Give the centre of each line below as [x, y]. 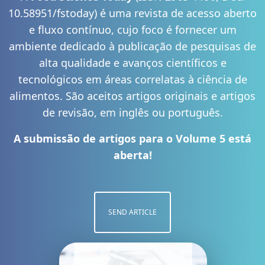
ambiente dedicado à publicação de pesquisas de [132, 46]
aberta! [132, 155]
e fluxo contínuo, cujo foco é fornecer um [132, 29]
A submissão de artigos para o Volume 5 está [132, 138]
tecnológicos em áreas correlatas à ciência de [132, 79]
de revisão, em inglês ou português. [132, 112]
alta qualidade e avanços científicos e [132, 62]
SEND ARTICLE [132, 212]
